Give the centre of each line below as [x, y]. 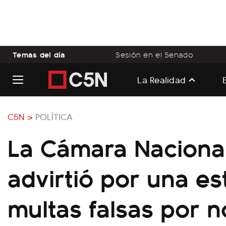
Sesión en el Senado [154, 54]
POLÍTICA [54, 116]
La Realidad [162, 79]
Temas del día [39, 54]
